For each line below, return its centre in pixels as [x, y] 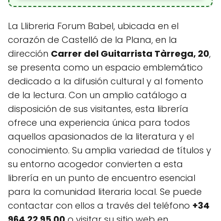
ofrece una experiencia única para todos [99, 122]
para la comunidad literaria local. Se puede [105, 191]
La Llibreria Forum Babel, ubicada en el [93, 26]
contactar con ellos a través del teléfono [100, 205]
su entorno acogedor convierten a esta [95, 164]
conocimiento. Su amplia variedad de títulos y [110, 150]
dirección [29, 53]
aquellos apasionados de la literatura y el [101, 136]
